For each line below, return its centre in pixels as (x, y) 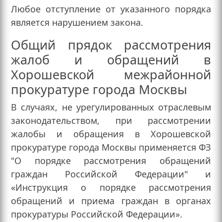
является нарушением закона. (77, 23)
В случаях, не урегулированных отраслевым (111, 107)
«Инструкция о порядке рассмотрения (111, 188)
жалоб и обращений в (111, 60)
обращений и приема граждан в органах (111, 201)
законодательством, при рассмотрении (111, 121)
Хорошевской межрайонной (111, 75)
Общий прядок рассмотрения (111, 45)
